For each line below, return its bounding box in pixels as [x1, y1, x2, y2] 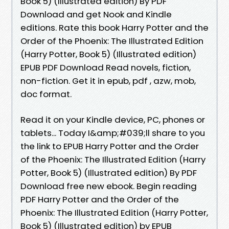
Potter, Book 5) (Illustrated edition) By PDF [20, 166, 197, 179]
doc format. [20, 87, 72, 100]
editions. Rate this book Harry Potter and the [20, 21, 209, 34]
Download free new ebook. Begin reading [20, 179, 197, 192]
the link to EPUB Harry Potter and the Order [20, 140, 199, 152]
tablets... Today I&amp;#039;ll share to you [20, 126, 205, 139]
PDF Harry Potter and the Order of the [20, 193, 179, 205]
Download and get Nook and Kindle [20, 8, 172, 20]
